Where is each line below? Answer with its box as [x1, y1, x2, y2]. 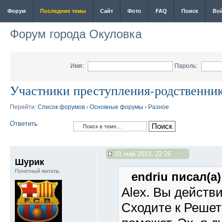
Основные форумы [90, 104, 143, 111]
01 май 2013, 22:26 [113, 150, 171, 158]
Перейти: [10, 104, 38, 111]
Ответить [10, 120, 38, 127]
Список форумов [38, 104, 85, 111]
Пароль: [174, 62, 197, 69]
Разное [148, 104, 169, 111]
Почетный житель [15, 168, 59, 174]
